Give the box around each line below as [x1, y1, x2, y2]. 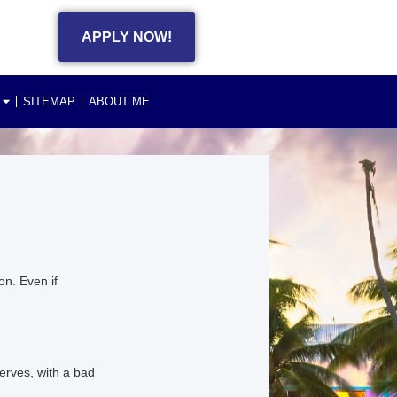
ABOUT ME [89, 94, 150, 108]
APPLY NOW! [82, 29, 173, 45]
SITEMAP [23, 94, 75, 108]
